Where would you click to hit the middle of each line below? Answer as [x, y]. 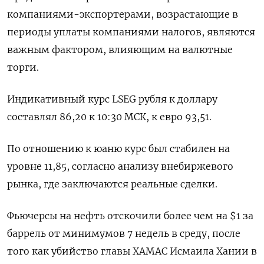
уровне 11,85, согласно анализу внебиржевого [120, 166]
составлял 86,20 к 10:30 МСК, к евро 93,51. [109, 116]
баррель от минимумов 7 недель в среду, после [124, 233]
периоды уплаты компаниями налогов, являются [131, 32]
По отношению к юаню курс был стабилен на [118, 148]
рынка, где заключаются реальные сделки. [112, 184]
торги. [23, 67]
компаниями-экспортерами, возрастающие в [123, 14]
